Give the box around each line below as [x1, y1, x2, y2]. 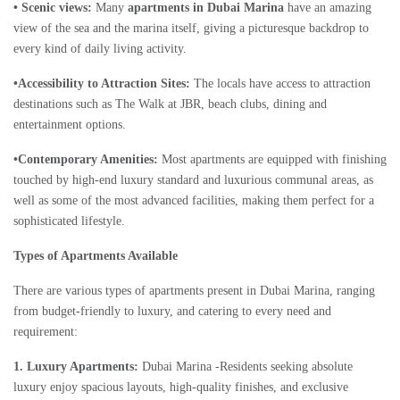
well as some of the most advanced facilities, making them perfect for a [13, 194, 374, 208]
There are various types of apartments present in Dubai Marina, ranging [13, 284, 375, 298]
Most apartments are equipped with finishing [162, 153, 387, 167]
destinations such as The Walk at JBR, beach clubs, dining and [13, 97, 327, 112]
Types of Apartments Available [13, 249, 178, 263]
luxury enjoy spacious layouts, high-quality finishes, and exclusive [13, 380, 348, 395]
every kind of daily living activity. [13, 42, 187, 56]
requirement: [13, 325, 78, 339]
